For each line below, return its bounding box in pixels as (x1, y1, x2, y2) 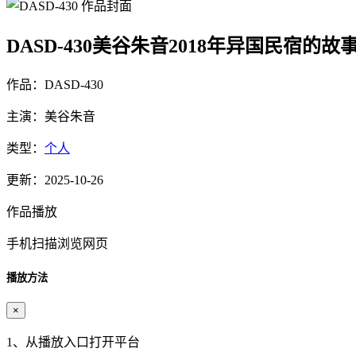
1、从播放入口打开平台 (6, 335, 140, 349)
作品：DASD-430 (6, 77, 103, 91)
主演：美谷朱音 (6, 109, 95, 123)
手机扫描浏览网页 (6, 236, 108, 250)
